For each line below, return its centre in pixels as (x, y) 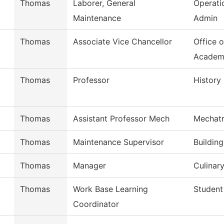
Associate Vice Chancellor (122, 42)
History (207, 80)
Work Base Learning (110, 189)
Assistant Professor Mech (121, 119)
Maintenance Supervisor (118, 142)
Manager (89, 166)
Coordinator (96, 204)
